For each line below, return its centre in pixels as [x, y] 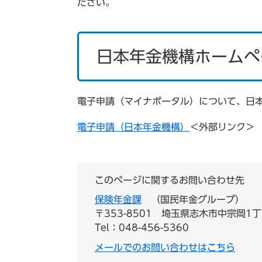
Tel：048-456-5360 [142, 227]
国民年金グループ [198, 199]
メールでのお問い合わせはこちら [165, 247]
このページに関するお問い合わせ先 [170, 180]
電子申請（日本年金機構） [133, 127]
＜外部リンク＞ [222, 127]
